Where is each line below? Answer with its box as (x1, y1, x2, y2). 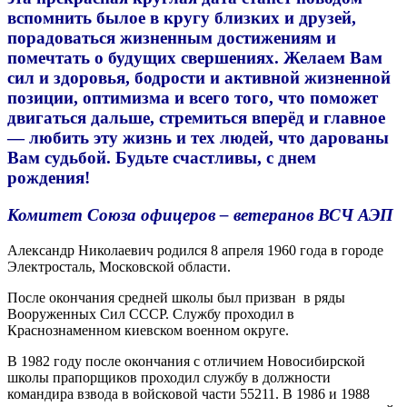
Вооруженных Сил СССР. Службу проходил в (7, 305, 294, 322)
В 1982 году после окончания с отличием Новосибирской (7, 352, 369, 369)
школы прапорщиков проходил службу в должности (7, 369, 331, 385)
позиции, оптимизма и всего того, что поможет (7, 88, 378, 108)
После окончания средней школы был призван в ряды (7, 289, 345, 305)
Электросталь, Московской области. (7, 258, 231, 274)
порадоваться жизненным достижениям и (7, 28, 336, 48)
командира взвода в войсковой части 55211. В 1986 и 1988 (7, 385, 370, 402)
